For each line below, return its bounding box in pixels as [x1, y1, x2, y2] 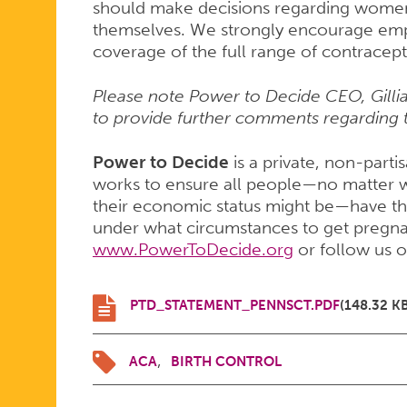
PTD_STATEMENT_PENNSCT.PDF [129, 297, 340, 314]
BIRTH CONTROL [170, 353, 282, 371]
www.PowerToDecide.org [92, 238, 293, 260]
